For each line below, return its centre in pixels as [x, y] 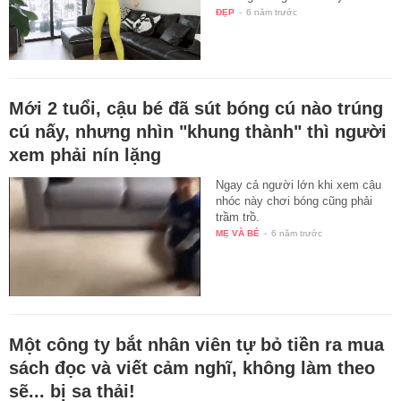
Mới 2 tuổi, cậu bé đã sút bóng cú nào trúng [196, 108]
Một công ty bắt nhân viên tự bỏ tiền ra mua [196, 345]
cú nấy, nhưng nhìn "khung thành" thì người [198, 131]
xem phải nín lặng [85, 154]
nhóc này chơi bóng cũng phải [294, 200]
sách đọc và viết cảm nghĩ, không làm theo [192, 368]
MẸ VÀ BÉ [238, 233]
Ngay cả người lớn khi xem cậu [299, 184]
